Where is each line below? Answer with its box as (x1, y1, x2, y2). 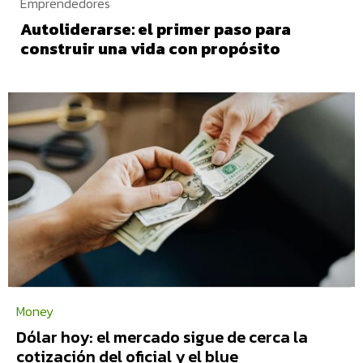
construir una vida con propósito (20, 36, 280, 62)
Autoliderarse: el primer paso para (20, 17, 291, 42)
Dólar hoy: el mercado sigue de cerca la (15, 324, 308, 349)
